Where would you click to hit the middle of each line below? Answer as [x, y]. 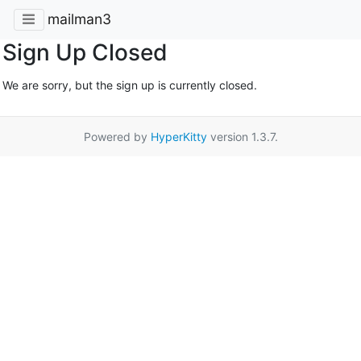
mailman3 [79, 19]
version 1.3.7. [242, 136]
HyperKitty [178, 136]
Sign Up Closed [85, 52]
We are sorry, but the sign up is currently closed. [129, 85]
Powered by [117, 136]
